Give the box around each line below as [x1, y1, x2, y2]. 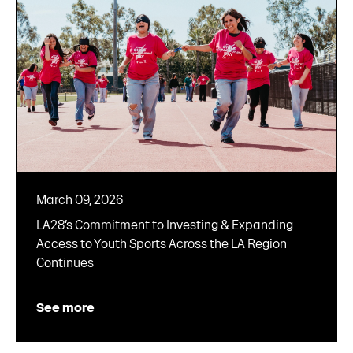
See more [36, 300, 95, 314]
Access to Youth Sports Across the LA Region [36, 236, 287, 251]
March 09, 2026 [36, 192, 123, 206]
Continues [36, 255, 94, 269]
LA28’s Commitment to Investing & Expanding [36, 217, 293, 232]
